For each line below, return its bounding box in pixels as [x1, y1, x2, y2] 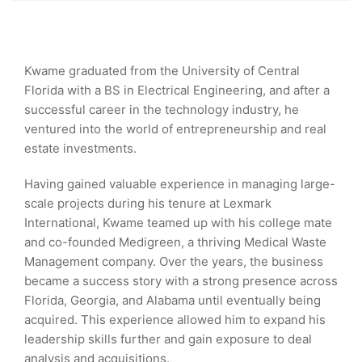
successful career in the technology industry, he [24, 102, 299, 117]
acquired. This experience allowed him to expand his [24, 312, 326, 327]
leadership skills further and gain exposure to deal [24, 331, 312, 347]
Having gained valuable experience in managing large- [24, 176, 335, 192]
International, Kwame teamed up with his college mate [24, 215, 332, 230]
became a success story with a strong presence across [24, 273, 338, 288]
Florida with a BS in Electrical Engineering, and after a [24, 82, 330, 98]
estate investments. [24, 141, 137, 156]
